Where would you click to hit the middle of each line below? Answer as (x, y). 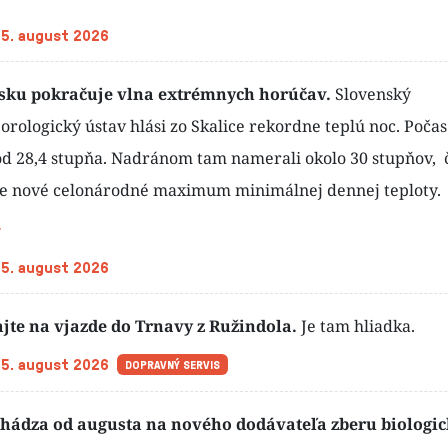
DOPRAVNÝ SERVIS (172, 364)
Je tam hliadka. (358, 326)
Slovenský (373, 94)
